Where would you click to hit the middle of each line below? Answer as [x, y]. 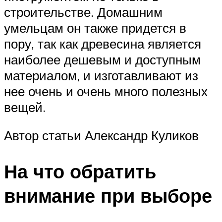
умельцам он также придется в [95, 28]
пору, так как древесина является [103, 43]
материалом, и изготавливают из [101, 75]
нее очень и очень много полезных [106, 91]
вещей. [25, 107]
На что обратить [80, 171]
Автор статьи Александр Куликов [101, 136]
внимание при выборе [108, 196]
